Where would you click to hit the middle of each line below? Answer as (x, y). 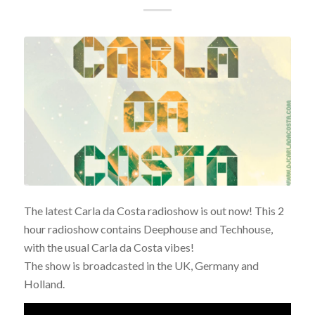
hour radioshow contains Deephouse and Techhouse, (148, 229)
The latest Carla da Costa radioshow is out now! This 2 (154, 211)
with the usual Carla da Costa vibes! (109, 247)
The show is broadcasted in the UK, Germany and (141, 266)
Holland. (44, 284)
